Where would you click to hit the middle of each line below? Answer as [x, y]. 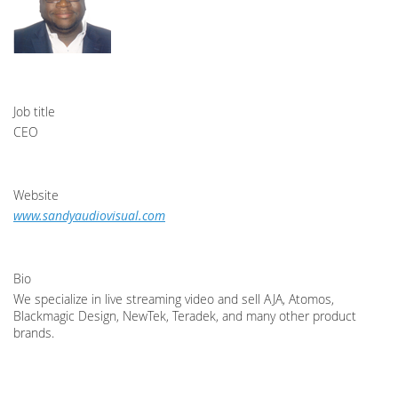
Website [36, 195]
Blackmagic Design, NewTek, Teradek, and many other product [185, 315]
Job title [34, 111]
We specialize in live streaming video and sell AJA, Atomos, [174, 298]
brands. [34, 332]
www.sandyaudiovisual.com [89, 215]
